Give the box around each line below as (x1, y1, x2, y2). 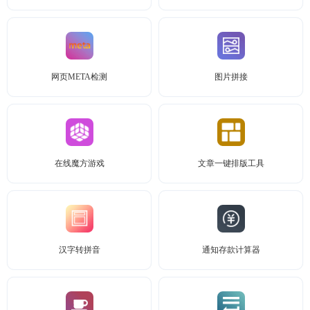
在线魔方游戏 (54, 158, 104, 168)
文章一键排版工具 (197, 158, 264, 168)
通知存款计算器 (201, 245, 260, 255)
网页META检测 (51, 72, 107, 82)
